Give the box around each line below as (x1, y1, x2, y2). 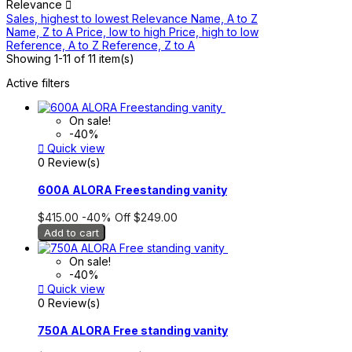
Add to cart (44, 225, 99, 239)
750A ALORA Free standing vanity (38, 323, 228, 337)
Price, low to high (76, 24, 169, 38)
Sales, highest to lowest (6, 11, 132, 25)
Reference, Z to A (102, 38, 195, 52)
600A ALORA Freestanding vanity (38, 183, 227, 197)
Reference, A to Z (6, 38, 102, 52)
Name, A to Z (191, 11, 258, 25)
